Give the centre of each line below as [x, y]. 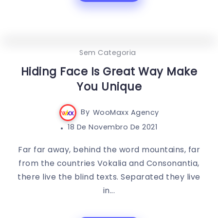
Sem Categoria [108, 52]
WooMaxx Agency [126, 112]
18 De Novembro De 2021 [113, 127]
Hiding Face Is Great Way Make [109, 71]
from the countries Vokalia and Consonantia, [109, 163]
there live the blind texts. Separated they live [109, 177]
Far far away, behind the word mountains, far [109, 149]
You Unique [109, 86]
